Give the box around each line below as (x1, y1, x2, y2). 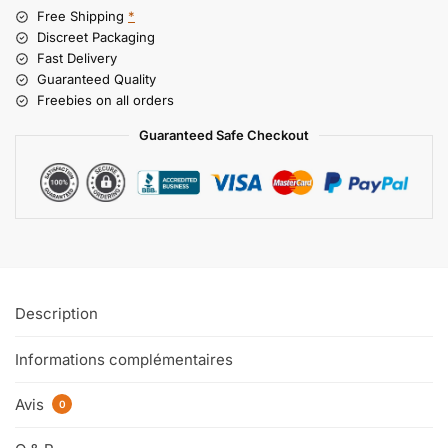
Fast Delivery (37, 50, 117, 67)
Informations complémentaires (15, 349, 233, 369)
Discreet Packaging (37, 29, 155, 46)
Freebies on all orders (37, 92, 174, 109)
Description (15, 304, 98, 324)
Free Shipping (37, 8, 128, 25)
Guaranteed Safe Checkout (139, 127, 309, 144)
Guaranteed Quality (37, 71, 156, 88)
